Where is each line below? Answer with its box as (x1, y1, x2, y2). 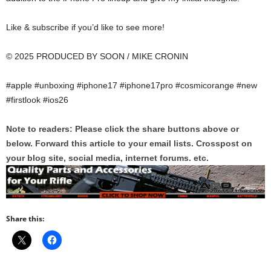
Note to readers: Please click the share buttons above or (6, 124, 239, 134)
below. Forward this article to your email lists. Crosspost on (6, 139, 252, 149)
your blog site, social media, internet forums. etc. (6, 153, 209, 163)
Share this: (6, 214, 44, 224)
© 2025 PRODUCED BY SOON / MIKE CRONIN (6, 51, 188, 62)
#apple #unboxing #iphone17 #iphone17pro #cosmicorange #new (6, 80, 257, 91)
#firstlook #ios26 (6, 95, 68, 105)
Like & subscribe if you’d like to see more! (6, 22, 165, 33)
